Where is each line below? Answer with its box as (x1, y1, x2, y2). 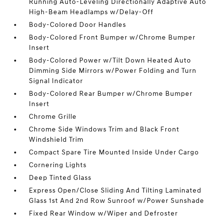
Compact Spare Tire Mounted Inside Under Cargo (29, 148, 199, 157)
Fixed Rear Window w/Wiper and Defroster (29, 209, 178, 218)
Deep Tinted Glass (29, 174, 92, 182)
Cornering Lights (29, 161, 87, 170)
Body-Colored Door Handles (29, 21, 127, 29)
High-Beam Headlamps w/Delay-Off (29, 8, 154, 17)
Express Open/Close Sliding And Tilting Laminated (29, 186, 202, 195)
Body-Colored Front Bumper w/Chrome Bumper (29, 33, 196, 42)
